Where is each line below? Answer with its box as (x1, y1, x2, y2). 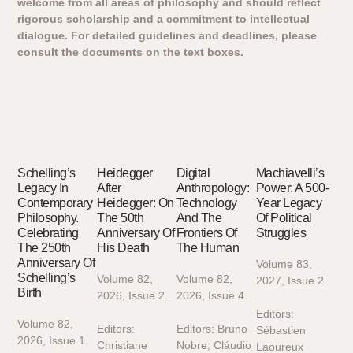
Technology (176, 195, 237, 210)
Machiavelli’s (255, 165, 325, 180)
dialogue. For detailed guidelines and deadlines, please (17, 28, 318, 42)
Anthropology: (176, 180, 250, 195)
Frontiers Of (176, 225, 237, 240)
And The (176, 210, 222, 225)
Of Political (255, 210, 312, 225)
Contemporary (17, 195, 93, 210)
